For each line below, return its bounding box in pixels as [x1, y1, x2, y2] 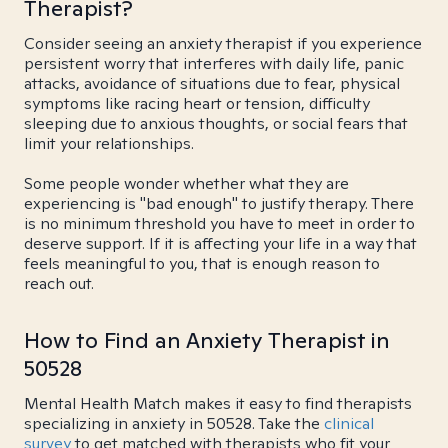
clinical [324, 413, 374, 434]
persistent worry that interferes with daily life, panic [24, 53, 404, 74]
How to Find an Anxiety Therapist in [24, 326, 390, 354]
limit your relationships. [24, 133, 194, 154]
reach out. [24, 273, 94, 294]
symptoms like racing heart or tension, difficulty [24, 93, 370, 114]
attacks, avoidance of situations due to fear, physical [24, 73, 400, 94]
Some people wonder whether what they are [24, 173, 349, 194]
